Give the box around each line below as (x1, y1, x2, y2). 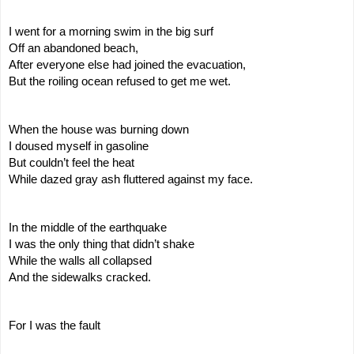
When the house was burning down (9, 122, 189, 136)
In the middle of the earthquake (9, 220, 167, 234)
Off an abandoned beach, (9, 41, 138, 55)
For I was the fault (9, 318, 100, 332)
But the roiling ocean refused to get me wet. (9, 74, 231, 88)
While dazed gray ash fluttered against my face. (9, 172, 253, 186)
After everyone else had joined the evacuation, (9, 58, 246, 71)
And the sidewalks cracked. (9, 270, 151, 284)
